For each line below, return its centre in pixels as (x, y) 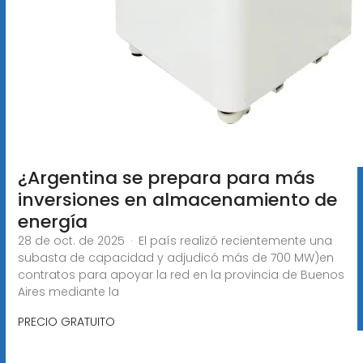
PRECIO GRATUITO (66, 321)
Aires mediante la (68, 291)
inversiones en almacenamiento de (177, 199)
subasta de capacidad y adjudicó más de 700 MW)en (175, 257)
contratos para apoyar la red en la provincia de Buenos (181, 274)
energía (52, 221)
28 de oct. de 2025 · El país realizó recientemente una (175, 240)
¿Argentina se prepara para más (166, 177)
